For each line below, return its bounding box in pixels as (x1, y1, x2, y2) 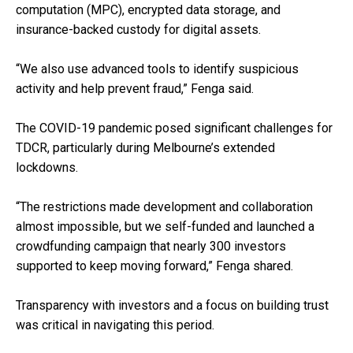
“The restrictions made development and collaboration (16, 199, 313, 214)
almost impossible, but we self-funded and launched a (16, 218, 314, 234)
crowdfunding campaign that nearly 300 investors (16, 238, 286, 254)
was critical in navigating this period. (16, 317, 214, 333)
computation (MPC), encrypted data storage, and (16, 2, 281, 17)
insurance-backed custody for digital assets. (16, 21, 264, 37)
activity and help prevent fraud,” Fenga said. (16, 80, 254, 96)
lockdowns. (16, 159, 81, 175)
